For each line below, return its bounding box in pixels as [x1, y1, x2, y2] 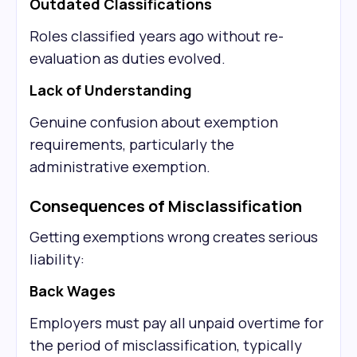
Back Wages [29, 281, 116, 300]
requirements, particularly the [29, 135, 234, 154]
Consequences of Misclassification [29, 195, 302, 217]
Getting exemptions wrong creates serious [29, 227, 318, 246]
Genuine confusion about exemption [29, 112, 278, 131]
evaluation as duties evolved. [29, 49, 226, 68]
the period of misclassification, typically [29, 335, 302, 355]
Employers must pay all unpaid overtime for [29, 313, 324, 332]
